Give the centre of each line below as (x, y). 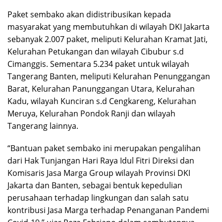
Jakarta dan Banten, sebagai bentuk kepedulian (95, 186)
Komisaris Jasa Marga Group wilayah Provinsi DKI (99, 173)
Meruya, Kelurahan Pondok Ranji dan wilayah (91, 114)
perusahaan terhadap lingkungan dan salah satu (98, 198)
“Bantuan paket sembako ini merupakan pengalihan (104, 148)
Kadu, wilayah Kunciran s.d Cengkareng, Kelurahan (102, 101)
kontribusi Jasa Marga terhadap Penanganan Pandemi (108, 210)
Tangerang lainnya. (43, 126)
